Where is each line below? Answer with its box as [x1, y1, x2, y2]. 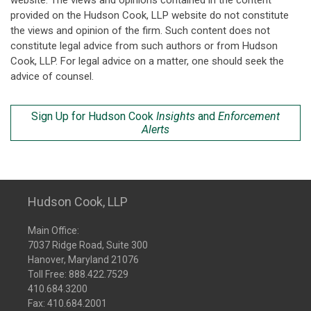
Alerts [142, 123, 169, 136]
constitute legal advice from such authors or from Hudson [10, 40, 278, 52]
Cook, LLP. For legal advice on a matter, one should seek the [10, 55, 284, 67]
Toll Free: [28, 269, 69, 280]
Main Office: [28, 225, 79, 236]
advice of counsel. [10, 70, 94, 83]
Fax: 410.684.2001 [28, 298, 107, 309]
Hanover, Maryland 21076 [28, 254, 139, 265]
